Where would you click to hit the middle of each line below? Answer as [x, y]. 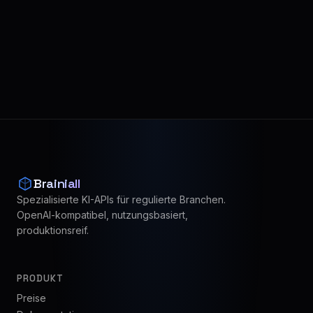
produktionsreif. [53, 230]
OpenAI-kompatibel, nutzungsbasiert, [102, 215]
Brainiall [57, 183]
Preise [31, 298]
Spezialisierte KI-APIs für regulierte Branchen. [121, 199]
